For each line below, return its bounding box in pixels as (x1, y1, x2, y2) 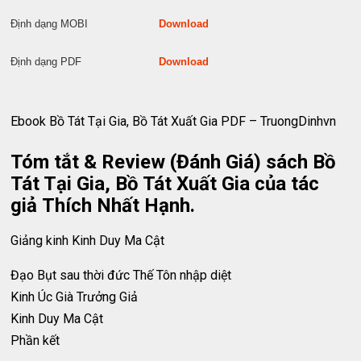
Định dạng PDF (10, 56, 160, 68)
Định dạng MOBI (10, 18, 160, 30)
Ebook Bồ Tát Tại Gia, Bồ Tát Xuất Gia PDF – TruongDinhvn (10, 114, 337, 129)
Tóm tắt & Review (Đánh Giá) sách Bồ (10, 151, 337, 173)
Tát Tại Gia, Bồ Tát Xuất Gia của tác (10, 172, 320, 195)
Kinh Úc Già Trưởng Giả (10, 289, 142, 305)
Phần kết (10, 333, 60, 348)
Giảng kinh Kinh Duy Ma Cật (10, 233, 165, 248)
